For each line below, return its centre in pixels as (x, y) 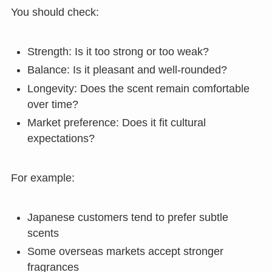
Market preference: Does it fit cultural (116, 123)
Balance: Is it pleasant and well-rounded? (127, 70)
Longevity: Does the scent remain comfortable (138, 88)
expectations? (61, 139)
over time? (53, 104)
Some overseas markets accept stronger (125, 252)
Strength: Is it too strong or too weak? (118, 51)
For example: (42, 178)
